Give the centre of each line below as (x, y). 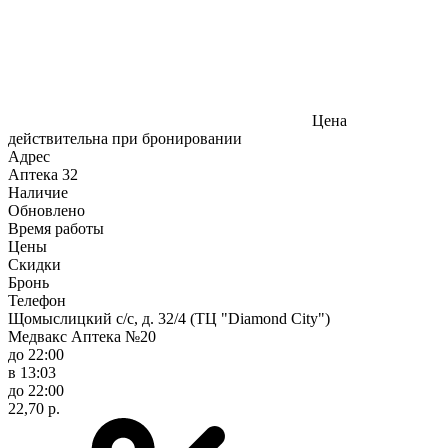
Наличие (38, 192)
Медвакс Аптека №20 (82, 336)
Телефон (37, 300)
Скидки (34, 264)
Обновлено (46, 210)
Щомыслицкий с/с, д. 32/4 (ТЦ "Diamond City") (169, 318)
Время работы (56, 228)
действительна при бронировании (125, 138)
